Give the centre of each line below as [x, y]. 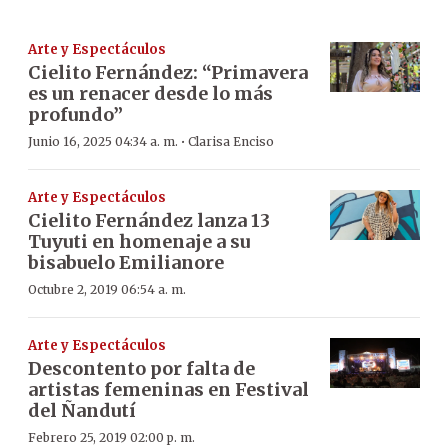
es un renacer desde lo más [150, 93]
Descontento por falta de [141, 368]
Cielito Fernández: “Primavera [168, 72]
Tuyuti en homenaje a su [139, 241]
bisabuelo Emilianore [126, 262]
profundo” [75, 114]
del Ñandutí [82, 410]
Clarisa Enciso [231, 141]
